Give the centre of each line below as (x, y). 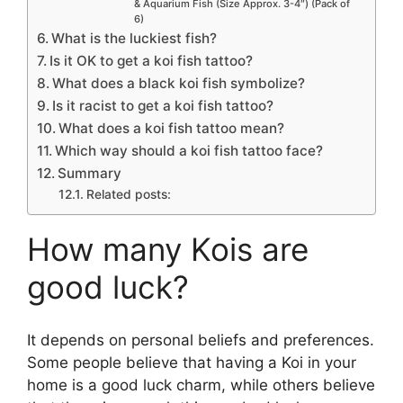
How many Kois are (168, 250)
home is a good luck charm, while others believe (201, 385)
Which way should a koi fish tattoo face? (189, 151)
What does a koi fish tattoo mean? (172, 129)
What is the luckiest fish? (134, 39)
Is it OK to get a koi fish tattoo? (152, 61)
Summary (90, 174)
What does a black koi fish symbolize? (179, 84)
